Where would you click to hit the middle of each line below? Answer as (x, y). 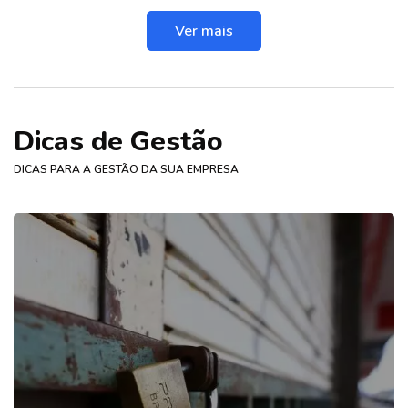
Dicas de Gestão (118, 142)
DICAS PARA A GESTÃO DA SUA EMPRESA (126, 170)
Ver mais (204, 31)
